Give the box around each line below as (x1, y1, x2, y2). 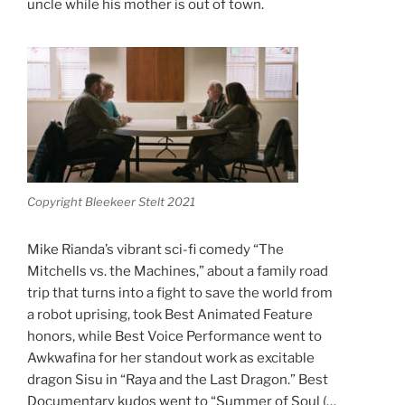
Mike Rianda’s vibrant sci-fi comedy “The (27, 240, 284, 258)
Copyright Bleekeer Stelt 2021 (27, 193, 195, 209)
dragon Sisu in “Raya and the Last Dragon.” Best (27, 371, 328, 388)
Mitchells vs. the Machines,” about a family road (27, 262, 328, 279)
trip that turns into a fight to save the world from (27, 284, 333, 301)
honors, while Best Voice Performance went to (27, 327, 322, 344)
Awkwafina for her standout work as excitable (27, 349, 315, 366)
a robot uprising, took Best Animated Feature (27, 306, 313, 323)
